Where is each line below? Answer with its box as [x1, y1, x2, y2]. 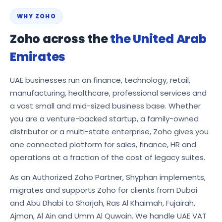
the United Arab [110, 30, 207, 47]
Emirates [10, 48, 66, 65]
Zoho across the [10, 30, 111, 47]
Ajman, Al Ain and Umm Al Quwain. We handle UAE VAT [10, 210, 207, 221]
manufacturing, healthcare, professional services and [10, 87, 207, 98]
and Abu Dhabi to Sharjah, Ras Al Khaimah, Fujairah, [10, 197, 195, 208]
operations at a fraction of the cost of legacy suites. [10, 152, 205, 163]
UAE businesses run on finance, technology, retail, [10, 74, 190, 85]
